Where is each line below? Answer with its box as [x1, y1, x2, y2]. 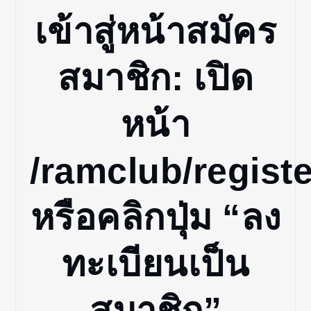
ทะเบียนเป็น [61, 243, 250, 284]
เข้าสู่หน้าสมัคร [34, 10, 277, 51]
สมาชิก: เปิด [58, 57, 253, 98]
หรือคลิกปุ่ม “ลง [30, 196, 281, 237]
